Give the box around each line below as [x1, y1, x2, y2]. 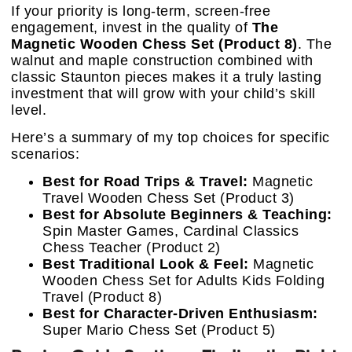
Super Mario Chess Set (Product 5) [42, 322, 276, 339]
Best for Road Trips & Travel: [42, 174, 248, 190]
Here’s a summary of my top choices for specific [11, 130, 330, 146]
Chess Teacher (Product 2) [42, 240, 221, 256]
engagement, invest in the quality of [11, 19, 252, 35]
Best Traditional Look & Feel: [42, 256, 249, 273]
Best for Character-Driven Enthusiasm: [42, 306, 318, 322]
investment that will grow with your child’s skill [11, 85, 316, 101]
